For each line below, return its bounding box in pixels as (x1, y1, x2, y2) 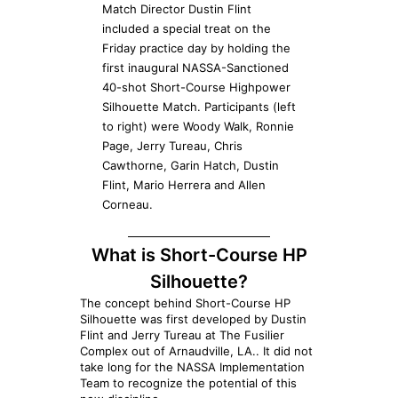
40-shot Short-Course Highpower (102, 79, 291, 94)
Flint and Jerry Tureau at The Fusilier (80, 327, 284, 342)
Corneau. (102, 196, 153, 211)
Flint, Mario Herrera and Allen (102, 177, 266, 192)
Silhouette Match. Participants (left (102, 99, 296, 114)
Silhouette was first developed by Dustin (80, 311, 306, 326)
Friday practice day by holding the (102, 40, 291, 55)
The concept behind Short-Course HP (80, 295, 291, 310)
